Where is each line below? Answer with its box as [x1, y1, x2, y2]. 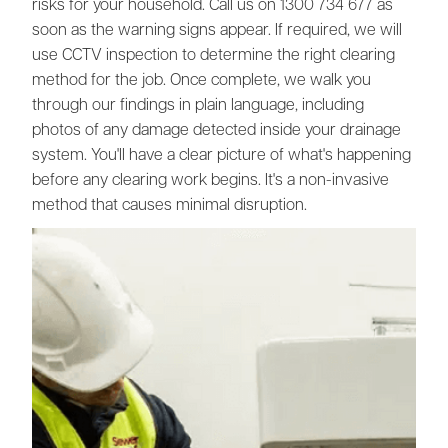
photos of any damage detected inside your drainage [32, 122, 401, 139]
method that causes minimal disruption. [32, 197, 307, 214]
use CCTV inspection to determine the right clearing [32, 47, 395, 64]
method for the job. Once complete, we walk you [32, 72, 371, 89]
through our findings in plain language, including [32, 97, 364, 114]
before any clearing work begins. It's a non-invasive [32, 172, 389, 189]
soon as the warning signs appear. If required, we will [32, 22, 402, 39]
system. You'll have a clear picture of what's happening [32, 147, 411, 164]
